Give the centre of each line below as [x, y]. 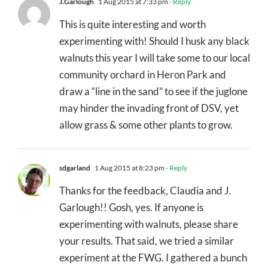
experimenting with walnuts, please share [149, 224]
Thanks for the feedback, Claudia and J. [145, 190]
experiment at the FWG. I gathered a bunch [153, 257]
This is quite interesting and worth [133, 24]
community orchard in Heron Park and [143, 74]
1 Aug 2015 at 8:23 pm [129, 167]
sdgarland [75, 167]
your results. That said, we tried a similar [147, 240]
